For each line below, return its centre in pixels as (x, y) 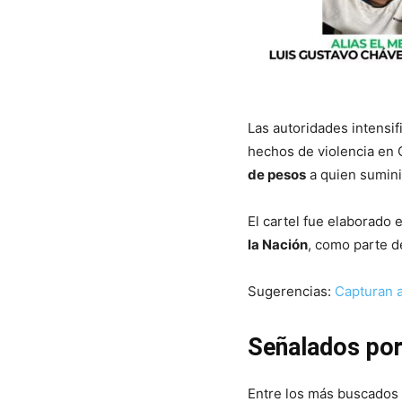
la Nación (278, 244)
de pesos (277, 174)
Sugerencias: (291, 291)
